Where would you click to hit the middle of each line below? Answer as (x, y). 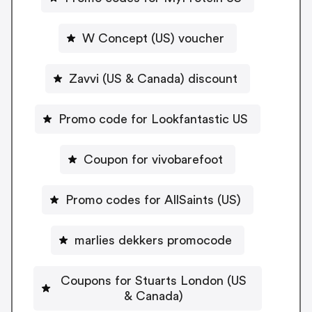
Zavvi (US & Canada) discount (153, 78)
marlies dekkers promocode (153, 240)
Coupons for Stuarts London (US (153, 280)
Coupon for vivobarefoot (153, 159)
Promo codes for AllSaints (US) (153, 200)
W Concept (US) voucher (153, 38)
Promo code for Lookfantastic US (153, 119)
